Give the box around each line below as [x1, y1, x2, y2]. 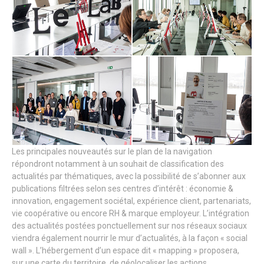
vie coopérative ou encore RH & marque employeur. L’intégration [12, 209, 249, 218]
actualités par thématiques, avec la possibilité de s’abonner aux [12, 171, 246, 181]
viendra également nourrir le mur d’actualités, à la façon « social [12, 233, 247, 243]
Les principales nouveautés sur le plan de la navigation [12, 147, 212, 156]
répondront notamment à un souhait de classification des [12, 159, 224, 169]
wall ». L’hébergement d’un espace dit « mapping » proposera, [12, 246, 239, 255]
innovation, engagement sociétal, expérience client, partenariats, [12, 196, 251, 206]
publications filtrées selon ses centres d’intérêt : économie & [12, 184, 233, 193]
